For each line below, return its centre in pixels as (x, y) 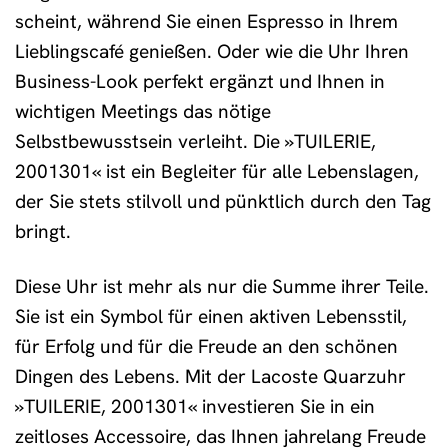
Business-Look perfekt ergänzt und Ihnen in (200, 81)
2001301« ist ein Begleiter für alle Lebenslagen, (217, 171)
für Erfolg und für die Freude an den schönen (206, 346)
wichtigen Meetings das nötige (143, 111)
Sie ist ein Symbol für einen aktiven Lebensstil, (211, 316)
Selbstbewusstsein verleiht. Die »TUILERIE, (195, 141)
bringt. (43, 231)
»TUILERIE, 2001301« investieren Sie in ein (195, 406)
